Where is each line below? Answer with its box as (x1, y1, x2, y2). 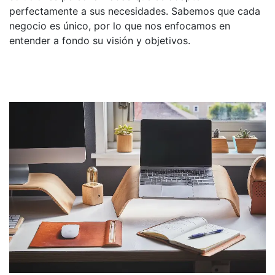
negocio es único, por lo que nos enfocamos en (9, 20, 230, 32)
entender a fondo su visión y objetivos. (9, 34, 190, 47)
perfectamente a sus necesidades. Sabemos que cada (9, 5, 260, 17)
